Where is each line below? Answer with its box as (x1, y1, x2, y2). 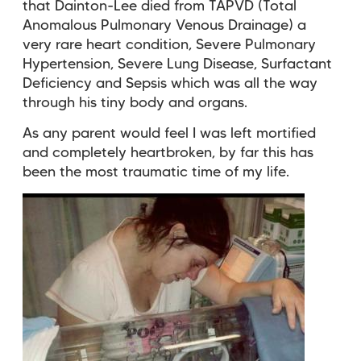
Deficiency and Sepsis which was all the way (23, 77, 317, 90)
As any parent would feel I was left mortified (23, 127, 316, 140)
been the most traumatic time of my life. (23, 165, 289, 179)
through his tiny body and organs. (23, 96, 251, 110)
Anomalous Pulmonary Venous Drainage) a (23, 19, 306, 32)
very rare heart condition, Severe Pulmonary (23, 38, 316, 52)
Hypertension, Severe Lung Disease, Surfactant (23, 57, 332, 71)
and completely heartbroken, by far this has (23, 146, 313, 160)
